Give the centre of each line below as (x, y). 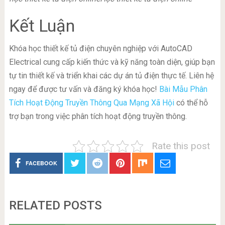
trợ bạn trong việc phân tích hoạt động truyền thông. (98, 117)
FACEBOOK (42, 163)
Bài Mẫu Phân (183, 89)
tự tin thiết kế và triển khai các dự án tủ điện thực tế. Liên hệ (111, 76)
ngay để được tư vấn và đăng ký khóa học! (84, 89)
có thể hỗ (191, 103)
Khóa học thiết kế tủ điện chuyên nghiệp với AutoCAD (100, 49)
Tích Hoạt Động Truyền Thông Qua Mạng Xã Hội (91, 103)
